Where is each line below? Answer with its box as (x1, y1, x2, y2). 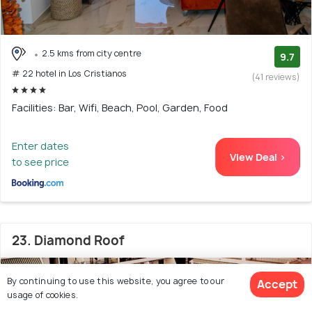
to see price (12, 155, 69, 169)
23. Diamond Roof (12, 232, 125, 250)
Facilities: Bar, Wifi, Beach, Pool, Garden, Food (12, 101, 228, 115)
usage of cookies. (7, 288, 79, 301)
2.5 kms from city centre (42, 47, 141, 59)
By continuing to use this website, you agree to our (7, 274, 225, 287)
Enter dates (12, 139, 69, 153)
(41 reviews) (252, 70, 300, 83)
